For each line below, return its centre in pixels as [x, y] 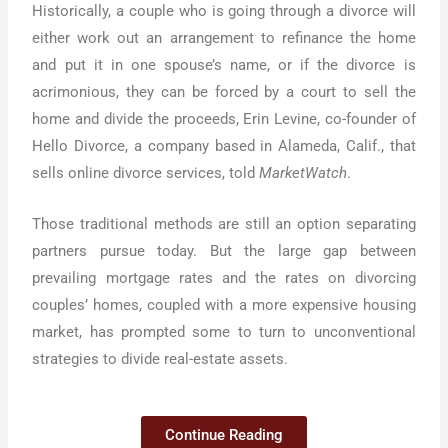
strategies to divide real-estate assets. [162, 358]
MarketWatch [303, 173]
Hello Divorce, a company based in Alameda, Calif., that [224, 146]
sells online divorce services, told [146, 173]
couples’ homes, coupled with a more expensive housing [224, 304]
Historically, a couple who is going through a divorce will [224, 11]
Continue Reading [224, 434]
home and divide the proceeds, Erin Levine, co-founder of [224, 119]
